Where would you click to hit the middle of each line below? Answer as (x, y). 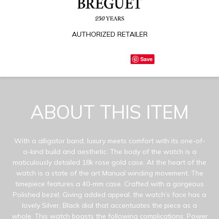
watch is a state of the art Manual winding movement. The (109, 173)
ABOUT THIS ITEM (109, 112)
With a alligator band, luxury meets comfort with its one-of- (109, 141)
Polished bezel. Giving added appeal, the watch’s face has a (109, 194)
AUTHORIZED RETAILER (109, 34)
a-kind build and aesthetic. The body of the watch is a (109, 151)
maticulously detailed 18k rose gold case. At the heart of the (109, 162)
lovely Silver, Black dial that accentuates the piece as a (109, 205)
